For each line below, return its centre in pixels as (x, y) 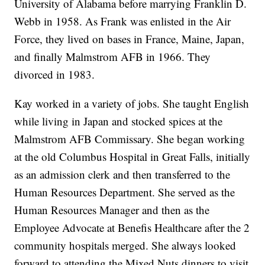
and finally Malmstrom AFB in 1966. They (113, 57)
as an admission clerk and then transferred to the (122, 174)
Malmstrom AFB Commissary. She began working (130, 139)
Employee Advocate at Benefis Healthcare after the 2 (132, 228)
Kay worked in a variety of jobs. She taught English (132, 104)
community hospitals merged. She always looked (125, 245)
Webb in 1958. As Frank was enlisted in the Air (123, 21)
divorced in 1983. (55, 75)
